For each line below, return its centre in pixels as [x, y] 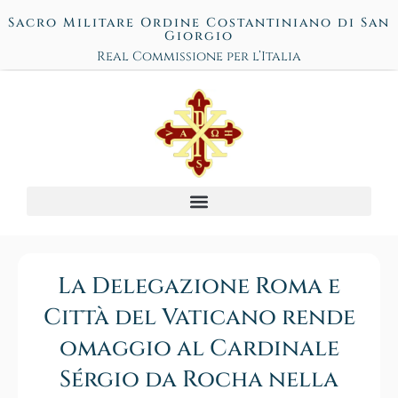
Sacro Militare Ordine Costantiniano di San [199, 23]
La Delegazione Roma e [199, 287]
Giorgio [199, 36]
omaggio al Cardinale [199, 349]
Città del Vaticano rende [199, 318]
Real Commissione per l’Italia [199, 56]
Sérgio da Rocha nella [199, 380]
